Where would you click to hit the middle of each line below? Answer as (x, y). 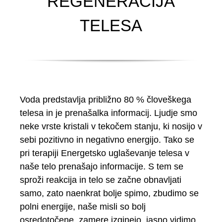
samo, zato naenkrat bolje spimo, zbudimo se (109, 194)
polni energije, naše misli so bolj (83, 207)
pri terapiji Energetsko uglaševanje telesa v (105, 153)
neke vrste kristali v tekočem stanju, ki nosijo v (111, 127)
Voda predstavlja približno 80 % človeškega (106, 100)
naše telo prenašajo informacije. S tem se (102, 167)
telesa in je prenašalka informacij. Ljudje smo (109, 113)
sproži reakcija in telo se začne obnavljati (101, 180)
